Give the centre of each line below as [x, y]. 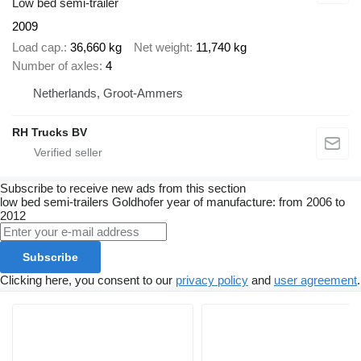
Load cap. [38, 48]
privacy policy [212, 280]
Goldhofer [138, 202]
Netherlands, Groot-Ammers [108, 93]
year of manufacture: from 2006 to [256, 202]
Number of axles [56, 66]
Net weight [162, 48]
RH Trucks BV [50, 133]
